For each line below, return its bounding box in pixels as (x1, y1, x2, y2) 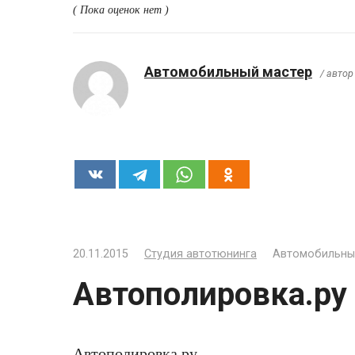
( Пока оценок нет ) (73, 3, 169, 17)
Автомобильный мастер (144, 63, 312, 81)
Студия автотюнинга (144, 247, 257, 261)
